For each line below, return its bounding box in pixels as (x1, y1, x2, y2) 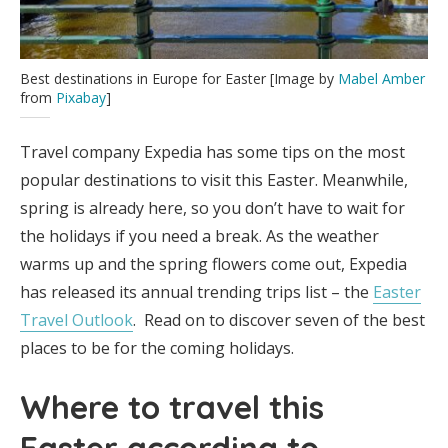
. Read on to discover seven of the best (133, 308, 425, 331)
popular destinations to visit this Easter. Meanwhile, (20, 168, 408, 191)
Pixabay (56, 87, 106, 107)
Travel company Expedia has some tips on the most (20, 140, 405, 163)
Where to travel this (20, 386, 324, 427)
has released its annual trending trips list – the (20, 280, 373, 303)
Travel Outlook (20, 308, 133, 331)
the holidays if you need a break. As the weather (20, 224, 379, 247)
